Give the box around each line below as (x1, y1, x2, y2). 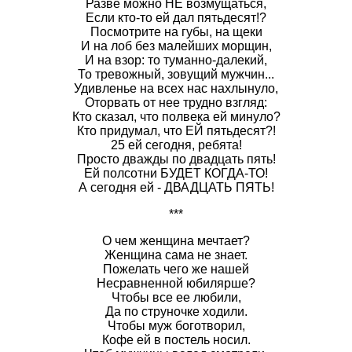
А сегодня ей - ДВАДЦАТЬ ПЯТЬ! (78, 180, 274, 194)
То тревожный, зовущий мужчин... (78, 67, 274, 81)
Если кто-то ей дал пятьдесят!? (86, 10, 266, 24)
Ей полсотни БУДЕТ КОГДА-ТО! (84, 166, 268, 180)
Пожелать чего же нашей (103, 262, 249, 276)
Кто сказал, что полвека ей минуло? (71, 109, 280, 123)
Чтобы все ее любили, (111, 290, 241, 304)
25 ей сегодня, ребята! (110, 137, 242, 152)
